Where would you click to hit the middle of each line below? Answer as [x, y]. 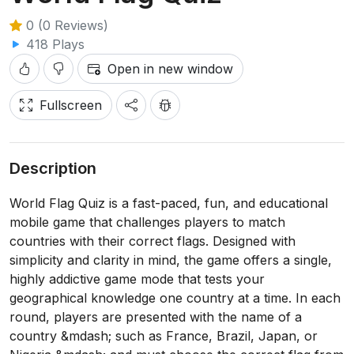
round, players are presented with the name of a [156, 317]
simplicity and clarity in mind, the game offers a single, [171, 260]
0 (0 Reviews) [65, 25]
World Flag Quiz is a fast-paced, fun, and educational [169, 203]
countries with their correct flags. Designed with [153, 241]
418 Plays [53, 44]
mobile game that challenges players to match [147, 222]
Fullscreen [71, 105]
